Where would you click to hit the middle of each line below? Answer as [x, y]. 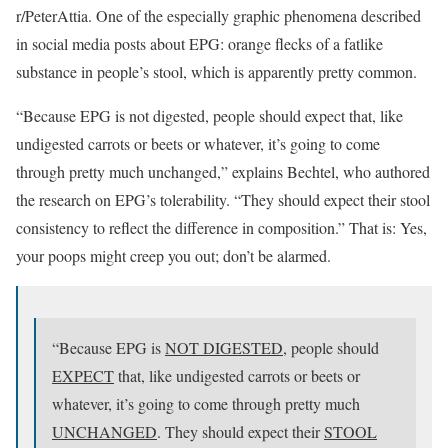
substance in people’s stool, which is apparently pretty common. [216, 71]
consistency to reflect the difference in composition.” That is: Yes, [221, 227]
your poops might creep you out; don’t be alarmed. [173, 255]
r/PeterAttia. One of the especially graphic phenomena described [218, 15]
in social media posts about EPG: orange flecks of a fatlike [199, 43]
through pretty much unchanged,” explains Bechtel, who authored [223, 171]
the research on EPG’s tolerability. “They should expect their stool [223, 199]
